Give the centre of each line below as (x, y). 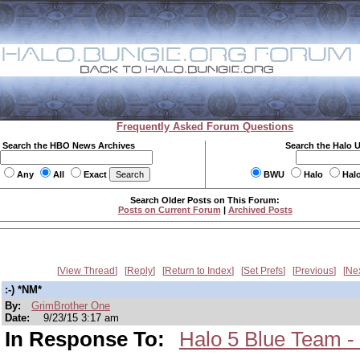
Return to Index (198, 271)
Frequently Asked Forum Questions (205, 127)
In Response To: (88, 339)
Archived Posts (260, 210)
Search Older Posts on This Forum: (205, 200)
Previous (314, 271)
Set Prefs (263, 271)
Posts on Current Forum (169, 210)
